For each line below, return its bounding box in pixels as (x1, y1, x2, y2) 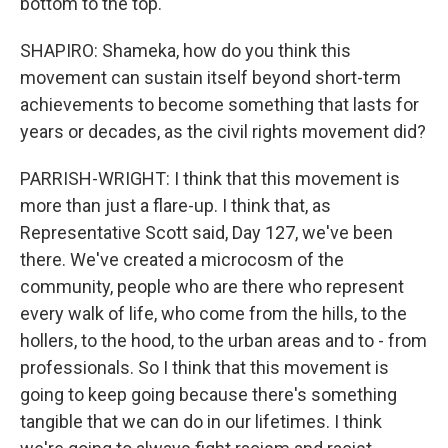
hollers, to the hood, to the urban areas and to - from (20, 330, 427, 351)
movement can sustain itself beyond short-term (20, 67, 401, 88)
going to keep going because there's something (20, 384, 397, 405)
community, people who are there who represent (20, 276, 404, 297)
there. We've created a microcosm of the (20, 249, 344, 270)
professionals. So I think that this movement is (20, 357, 389, 378)
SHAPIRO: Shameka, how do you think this (20, 40, 351, 61)
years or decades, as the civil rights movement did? (20, 121, 426, 142)
